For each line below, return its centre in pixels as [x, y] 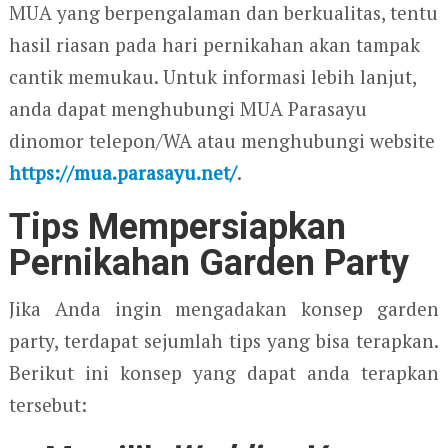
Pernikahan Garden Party [208, 263]
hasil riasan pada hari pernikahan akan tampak [214, 45]
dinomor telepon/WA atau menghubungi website [221, 141]
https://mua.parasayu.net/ [122, 173]
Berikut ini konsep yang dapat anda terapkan [224, 373]
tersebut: [47, 405]
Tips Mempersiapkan [177, 227]
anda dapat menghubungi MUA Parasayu [187, 109]
